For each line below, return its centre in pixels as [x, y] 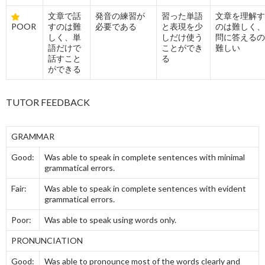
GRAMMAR [33, 136]
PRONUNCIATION [47, 240]
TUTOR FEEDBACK [48, 102]
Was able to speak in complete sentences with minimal [145, 157]
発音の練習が [120, 16]
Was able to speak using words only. [110, 220]
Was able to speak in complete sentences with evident [145, 188]
